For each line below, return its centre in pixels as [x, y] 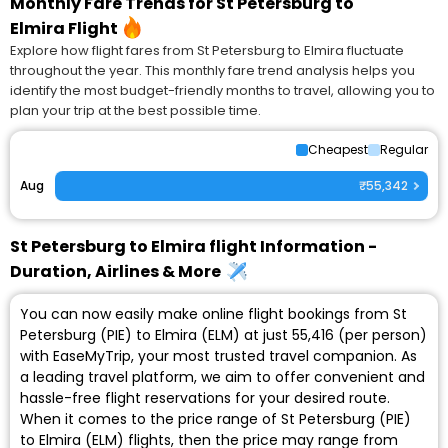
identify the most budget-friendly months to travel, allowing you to [222, 91]
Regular [404, 150]
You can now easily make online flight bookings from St [213, 314]
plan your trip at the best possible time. [135, 111]
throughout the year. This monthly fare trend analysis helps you [212, 71]
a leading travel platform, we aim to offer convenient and [222, 377]
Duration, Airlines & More [118, 272]
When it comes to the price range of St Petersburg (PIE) [215, 419]
